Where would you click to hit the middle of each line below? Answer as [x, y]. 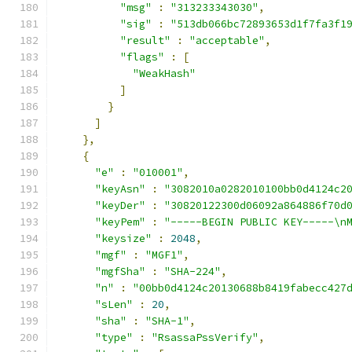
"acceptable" [227, 40]
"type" [114, 337]
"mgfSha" [120, 271]
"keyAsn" [120, 189]
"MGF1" [164, 255]
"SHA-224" [192, 271]
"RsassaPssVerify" [205, 337]
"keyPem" [120, 222]
